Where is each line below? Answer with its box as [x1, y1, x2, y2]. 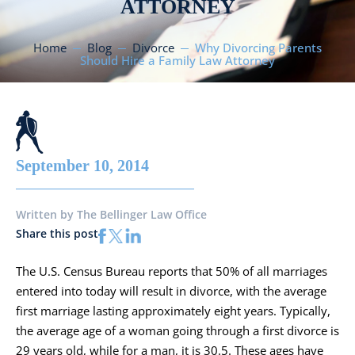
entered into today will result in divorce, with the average [16, 283, 326, 300]
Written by [16, 207, 77, 223]
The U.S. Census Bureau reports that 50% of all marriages [16, 263, 327, 280]
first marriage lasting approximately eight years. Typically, [16, 303, 330, 319]
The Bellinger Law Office [77, 207, 207, 223]
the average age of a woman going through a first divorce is [16, 323, 339, 339]
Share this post [16, 226, 98, 242]
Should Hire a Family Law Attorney [80, 52, 275, 69]
